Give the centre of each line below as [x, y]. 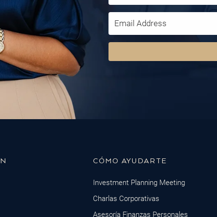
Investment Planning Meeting [139, 182]
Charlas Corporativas [126, 198]
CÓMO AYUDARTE [130, 161]
